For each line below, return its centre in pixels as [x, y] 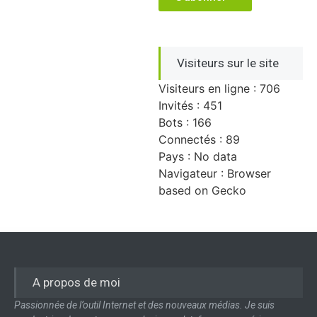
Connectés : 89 [199, 140]
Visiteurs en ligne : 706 [219, 89]
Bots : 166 [185, 123]
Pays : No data [198, 157]
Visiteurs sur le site [228, 63]
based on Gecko [202, 191]
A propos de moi [76, 283]
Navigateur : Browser [215, 174]
